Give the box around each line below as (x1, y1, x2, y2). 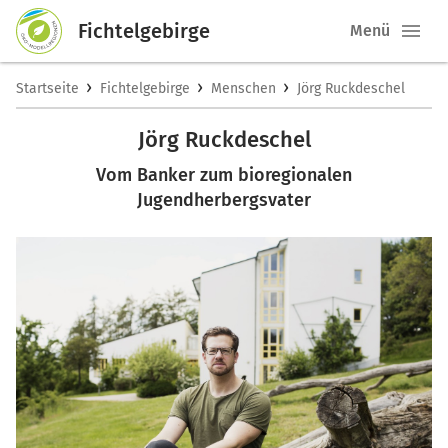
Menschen (211, 80, 276, 97)
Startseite (16, 80, 79, 97)
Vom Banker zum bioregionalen (96, 164, 352, 186)
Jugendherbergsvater (137, 189, 311, 211)
